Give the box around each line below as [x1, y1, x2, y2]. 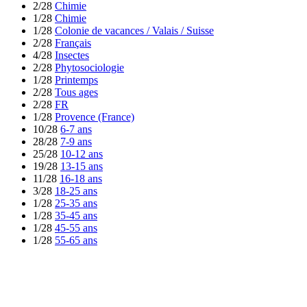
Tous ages [55, 86, 98, 99]
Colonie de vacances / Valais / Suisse [55, 25, 214, 37]
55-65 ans [55, 234, 97, 247]
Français [55, 37, 91, 49]
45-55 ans [55, 222, 97, 234]
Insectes [55, 49, 89, 62]
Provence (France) [55, 111, 134, 123]
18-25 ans [55, 185, 97, 197]
